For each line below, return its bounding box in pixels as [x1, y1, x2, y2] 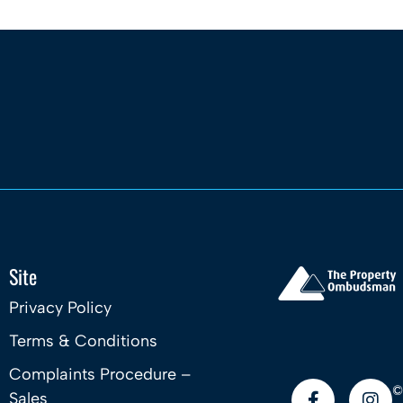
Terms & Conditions [9, 331, 157, 351]
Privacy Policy [9, 298, 112, 318]
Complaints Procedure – [9, 364, 191, 384]
